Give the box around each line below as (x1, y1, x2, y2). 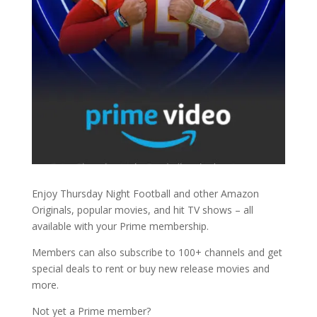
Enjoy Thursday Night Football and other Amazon (31, 187, 259, 201)
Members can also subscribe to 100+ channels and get (31, 246, 282, 260)
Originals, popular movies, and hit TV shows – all (31, 203, 253, 217)
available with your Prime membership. (31, 219, 209, 234)
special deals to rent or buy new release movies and (31, 262, 270, 276)
